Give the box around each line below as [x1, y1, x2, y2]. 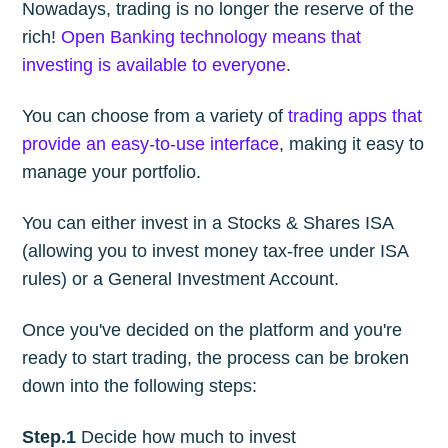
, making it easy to [279, 133, 425, 154]
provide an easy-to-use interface [22, 133, 280, 154]
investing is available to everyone [22, 54, 287, 75]
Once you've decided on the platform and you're [22, 319, 403, 340]
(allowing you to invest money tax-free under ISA [22, 240, 409, 261]
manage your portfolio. [22, 161, 202, 182]
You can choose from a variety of [22, 105, 289, 126]
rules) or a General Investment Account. [22, 268, 340, 289]
